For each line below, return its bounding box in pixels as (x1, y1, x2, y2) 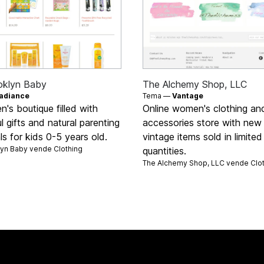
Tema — (143, 91, 172, 100)
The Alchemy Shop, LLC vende (143, 158, 250, 167)
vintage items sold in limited (143, 130, 262, 143)
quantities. (143, 144, 186, 157)
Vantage (172, 91, 203, 100)
